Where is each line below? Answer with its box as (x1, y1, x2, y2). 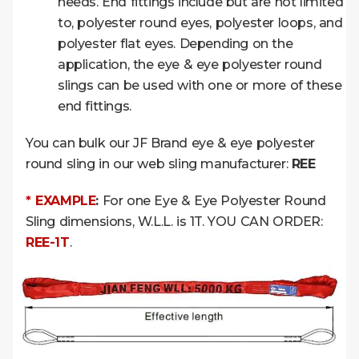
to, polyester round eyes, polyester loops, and (58, 14, 343, 30)
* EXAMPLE (26, 192, 96, 208)
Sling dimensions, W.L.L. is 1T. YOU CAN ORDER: (26, 213, 323, 229)
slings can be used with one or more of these (58, 77, 342, 93)
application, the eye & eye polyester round (58, 56, 322, 72)
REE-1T (26, 234, 70, 250)
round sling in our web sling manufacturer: (26, 155, 292, 171)
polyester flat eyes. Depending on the (58, 35, 293, 51)
